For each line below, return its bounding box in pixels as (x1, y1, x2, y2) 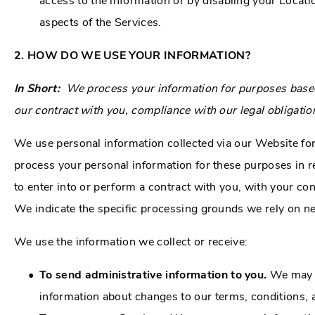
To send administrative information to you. (39, 266, 270, 283)
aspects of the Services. (39, 14, 162, 30)
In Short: (14, 80, 66, 96)
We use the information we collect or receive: (14, 233, 248, 250)
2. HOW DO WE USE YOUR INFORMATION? (14, 47, 250, 63)
